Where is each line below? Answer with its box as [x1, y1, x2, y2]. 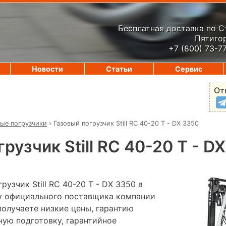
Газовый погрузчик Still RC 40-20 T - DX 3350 [53, 119, 199, 127]
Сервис [175, 65, 202, 73]
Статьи [106, 65, 132, 73]
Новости [32, 65, 63, 73]
